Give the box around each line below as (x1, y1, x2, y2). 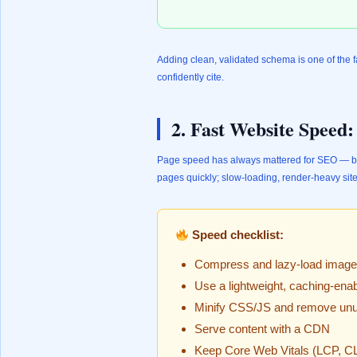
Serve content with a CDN (194, 322, 330, 335)
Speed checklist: (189, 228, 284, 241)
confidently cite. (157, 72, 224, 83)
